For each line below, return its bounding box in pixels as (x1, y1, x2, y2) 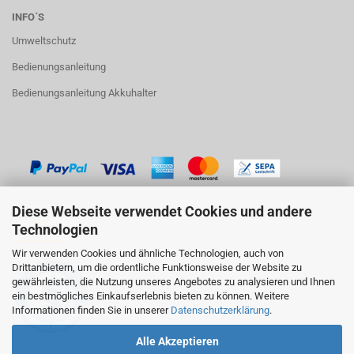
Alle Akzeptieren (135, 335, 219, 348)
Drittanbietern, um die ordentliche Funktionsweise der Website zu (12, 262, 302, 273)
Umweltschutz (12, 35, 76, 47)
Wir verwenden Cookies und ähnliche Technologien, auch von (12, 247, 284, 259)
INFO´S (12, 11, 44, 24)
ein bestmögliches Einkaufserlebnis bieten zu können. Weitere (12, 290, 289, 302)
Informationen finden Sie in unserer (12, 304, 171, 316)
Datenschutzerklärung (171, 304, 269, 316)
